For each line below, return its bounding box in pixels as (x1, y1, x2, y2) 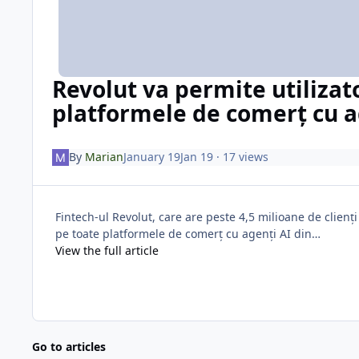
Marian (84, 149, 123, 165)
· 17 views (212, 149, 268, 165)
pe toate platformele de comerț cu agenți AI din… (55, 225, 321, 241)
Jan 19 (179, 149, 213, 165)
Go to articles (32, 338, 106, 354)
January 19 (123, 149, 180, 165)
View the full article (55, 242, 159, 258)
